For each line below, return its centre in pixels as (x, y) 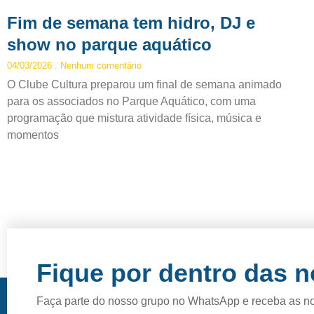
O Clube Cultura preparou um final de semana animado (144, 84)
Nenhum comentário (100, 65)
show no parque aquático (109, 44)
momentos (33, 135)
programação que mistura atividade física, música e (134, 118)
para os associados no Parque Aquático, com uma (131, 101)
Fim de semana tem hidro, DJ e (131, 22)
